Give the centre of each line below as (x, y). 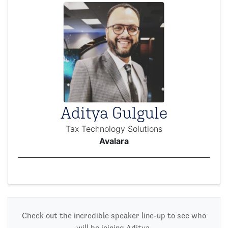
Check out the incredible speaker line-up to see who (114, 216)
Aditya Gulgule (114, 113)
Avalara (114, 141)
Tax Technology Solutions (114, 129)
